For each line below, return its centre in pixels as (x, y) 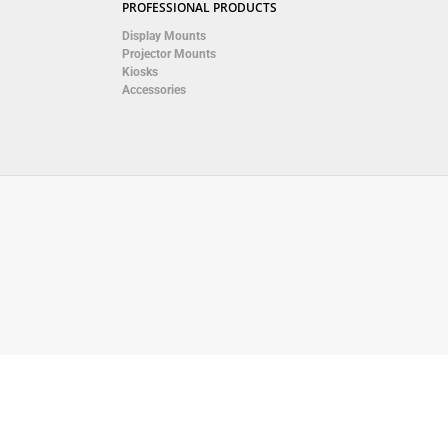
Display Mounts (164, 36)
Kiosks (140, 72)
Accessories (154, 90)
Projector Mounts (169, 54)
